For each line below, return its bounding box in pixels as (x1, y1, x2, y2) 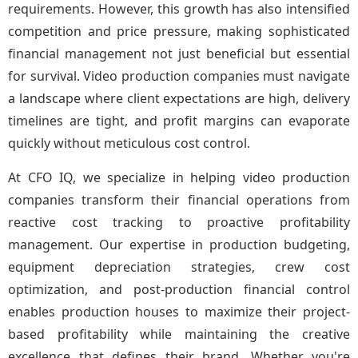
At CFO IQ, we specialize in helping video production (8, 169, 350, 186)
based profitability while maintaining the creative (8, 325, 350, 343)
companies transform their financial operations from (8, 191, 350, 209)
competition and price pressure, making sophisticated (8, 22, 350, 40)
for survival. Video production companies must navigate (8, 67, 350, 85)
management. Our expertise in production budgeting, (8, 236, 350, 253)
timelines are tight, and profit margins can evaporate (8, 112, 350, 129)
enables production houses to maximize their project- (8, 303, 350, 320)
